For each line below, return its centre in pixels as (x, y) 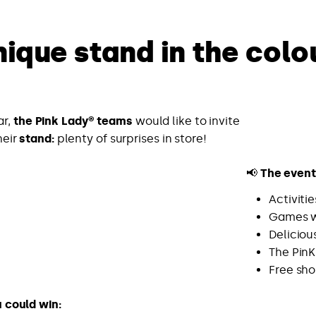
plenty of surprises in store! (130, 139)
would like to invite (186, 121)
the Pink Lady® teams (73, 121)
